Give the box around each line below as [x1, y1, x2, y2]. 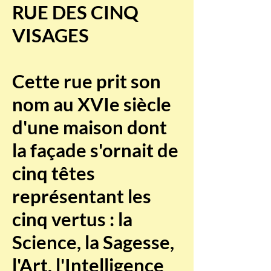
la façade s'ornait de [12, 139, 178, 162]
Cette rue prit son [12, 70, 161, 93]
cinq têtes [12, 162, 95, 184]
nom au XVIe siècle [12, 93, 171, 116]
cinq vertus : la [12, 207, 132, 230]
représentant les [12, 184, 151, 207]
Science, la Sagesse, [12, 230, 174, 253]
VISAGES [12, 24, 89, 47]
